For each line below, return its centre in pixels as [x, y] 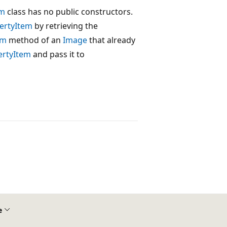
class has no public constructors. [69, 11]
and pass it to [58, 54]
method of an [35, 40]
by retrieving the [65, 26]
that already [111, 40]
